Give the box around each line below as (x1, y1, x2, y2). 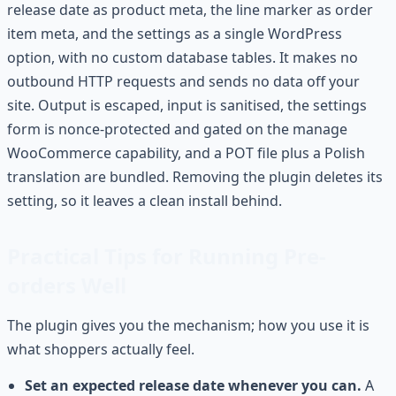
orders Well (7, 270, 126, 300)
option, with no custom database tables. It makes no (7, 47, 358, 67)
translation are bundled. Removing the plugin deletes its (7, 166, 383, 187)
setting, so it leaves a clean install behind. (7, 190, 282, 210)
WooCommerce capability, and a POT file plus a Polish (7, 142, 365, 163)
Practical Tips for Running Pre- (7, 240, 326, 270)
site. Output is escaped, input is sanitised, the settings (7, 95, 367, 115)
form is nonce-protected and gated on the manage (7, 118, 347, 139)
